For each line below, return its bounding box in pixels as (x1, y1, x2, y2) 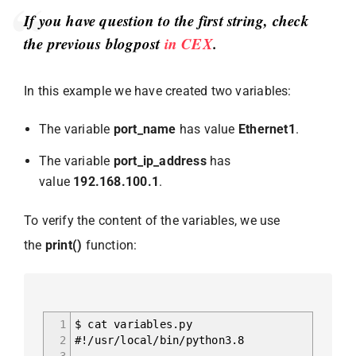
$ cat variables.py (75, 317, 192, 331)
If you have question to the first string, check (24, 9, 309, 31)
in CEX (164, 32, 213, 54)
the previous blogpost (24, 32, 164, 54)
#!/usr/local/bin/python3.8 (75, 333, 245, 346)
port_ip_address (113, 153, 207, 168)
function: (82, 237, 137, 253)
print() (44, 237, 83, 253)
